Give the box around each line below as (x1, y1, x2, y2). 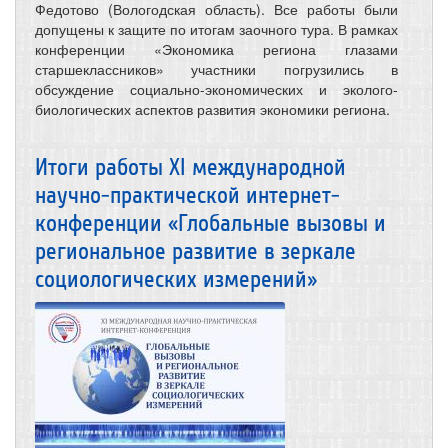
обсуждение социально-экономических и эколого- (35, 78, 398, 99)
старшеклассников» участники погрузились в (35, 58, 398, 79)
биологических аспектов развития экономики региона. (35, 98, 390, 119)
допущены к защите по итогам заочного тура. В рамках (35, 18, 398, 39)
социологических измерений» (35, 265, 317, 293)
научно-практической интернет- (35, 181, 340, 209)
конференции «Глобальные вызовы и (35, 209, 386, 237)
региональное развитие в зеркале (35, 237, 356, 265)
